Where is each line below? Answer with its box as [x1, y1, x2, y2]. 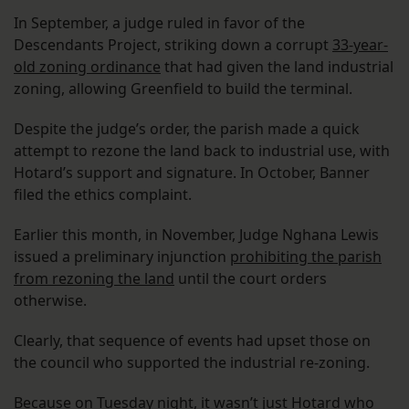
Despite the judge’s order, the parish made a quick [14, 118, 360, 139]
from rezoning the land [14, 267, 174, 288]
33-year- [332, 34, 388, 55]
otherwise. [14, 289, 87, 310]
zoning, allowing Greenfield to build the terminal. [14, 78, 356, 99]
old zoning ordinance [14, 56, 161, 77]
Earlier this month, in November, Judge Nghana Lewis [14, 224, 379, 245]
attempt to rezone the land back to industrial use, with [14, 140, 390, 161]
